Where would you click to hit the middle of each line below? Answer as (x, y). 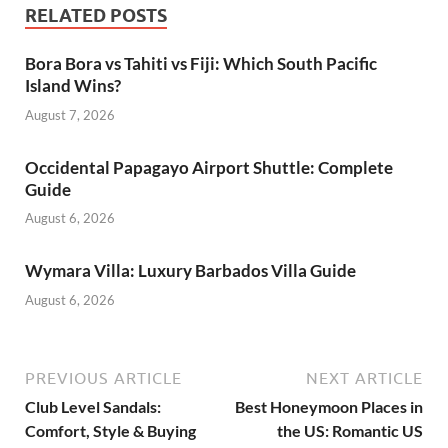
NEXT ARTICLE (364, 377)
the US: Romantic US (350, 430)
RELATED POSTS (96, 16)
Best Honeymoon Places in (329, 406)
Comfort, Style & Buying (110, 430)
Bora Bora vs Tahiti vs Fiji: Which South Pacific (201, 64)
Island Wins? (73, 86)
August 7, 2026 (70, 114)
